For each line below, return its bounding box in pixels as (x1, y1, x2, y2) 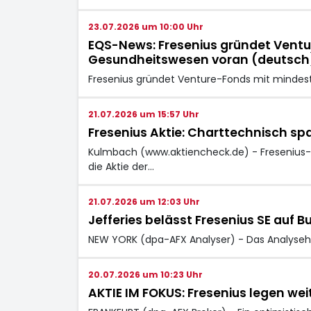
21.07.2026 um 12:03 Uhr (87, 195, 200, 208)
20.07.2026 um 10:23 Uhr (87, 268, 203, 280)
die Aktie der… (87, 159, 154, 174)
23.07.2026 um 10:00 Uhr (87, 20, 203, 33)
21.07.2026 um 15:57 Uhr (87, 108, 199, 120)
